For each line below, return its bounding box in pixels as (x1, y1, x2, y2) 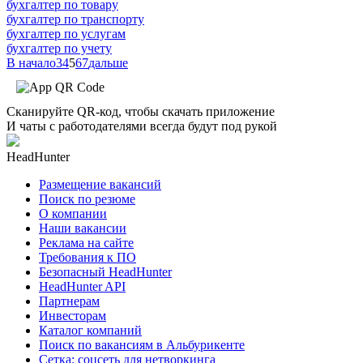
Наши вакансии (39, 220, 126, 235)
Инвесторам (39, 308, 106, 322)
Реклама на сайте (39, 235, 134, 250)
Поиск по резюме (39, 191, 135, 206)
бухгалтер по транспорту (6, 11, 144, 26)
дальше (88, 55, 128, 70)
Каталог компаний (39, 322, 142, 337)
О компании (39, 206, 107, 220)
